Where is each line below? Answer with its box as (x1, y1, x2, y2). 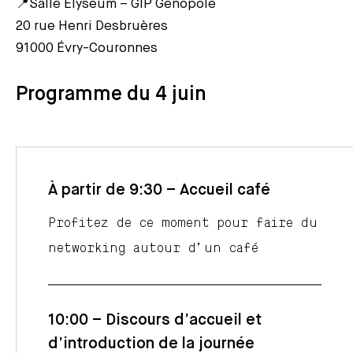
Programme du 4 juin (16, 84, 206, 105)
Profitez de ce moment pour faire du (48, 216, 318, 229)
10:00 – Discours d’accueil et (48, 311, 262, 329)
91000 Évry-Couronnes (16, 41, 158, 55)
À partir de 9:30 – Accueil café (48, 181, 270, 199)
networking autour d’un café (48, 241, 258, 255)
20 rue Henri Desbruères (16, 19, 168, 33)
